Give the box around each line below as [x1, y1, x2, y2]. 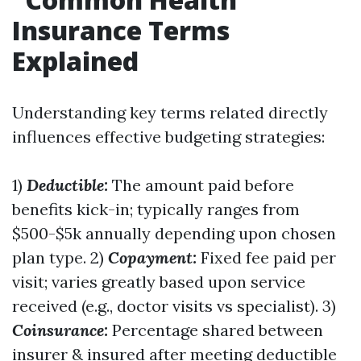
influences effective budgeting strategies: [12, 127, 325, 147]
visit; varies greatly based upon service [12, 272, 305, 292]
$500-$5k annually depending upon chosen [12, 223, 336, 243]
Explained [12, 44, 139, 78]
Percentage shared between [108, 320, 323, 340]
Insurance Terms [12, 13, 230, 48]
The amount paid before [108, 175, 294, 195]
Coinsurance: [12, 320, 108, 340]
